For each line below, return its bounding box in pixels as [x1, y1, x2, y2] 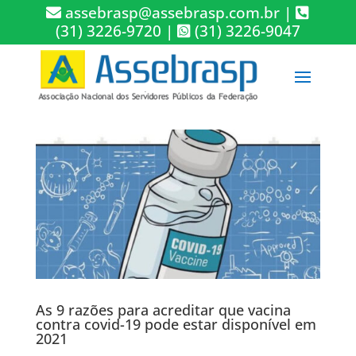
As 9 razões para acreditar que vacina [35, 300, 291, 320]
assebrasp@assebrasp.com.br [65, 2, 281, 23]
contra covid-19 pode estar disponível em [35, 315, 316, 335]
